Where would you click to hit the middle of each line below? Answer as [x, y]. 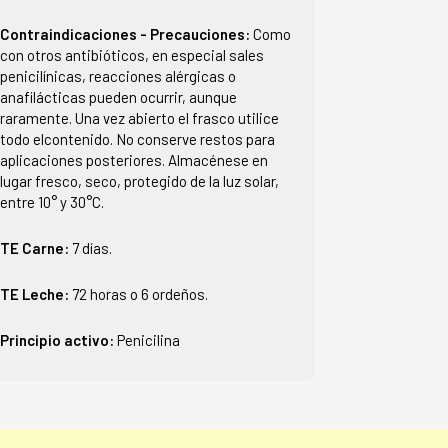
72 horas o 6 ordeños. [139, 293]
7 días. [91, 247]
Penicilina [148, 339]
